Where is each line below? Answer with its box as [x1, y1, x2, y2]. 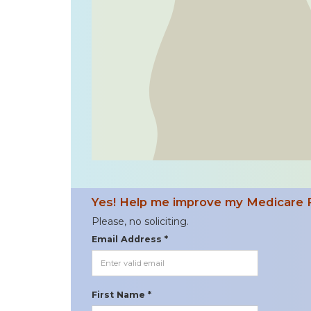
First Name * [92, 289, 151, 300]
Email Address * [92, 233, 168, 244]
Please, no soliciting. [92, 215, 189, 228]
